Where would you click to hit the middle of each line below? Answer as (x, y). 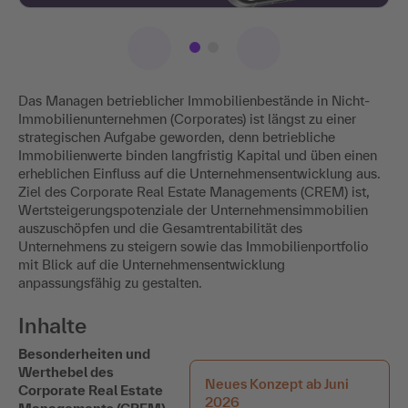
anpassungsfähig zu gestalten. (110, 283)
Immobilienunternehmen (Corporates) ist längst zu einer (187, 119)
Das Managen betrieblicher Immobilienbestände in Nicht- (194, 101)
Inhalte (52, 326)
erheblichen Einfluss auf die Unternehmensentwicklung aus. (199, 174)
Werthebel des (66, 372)
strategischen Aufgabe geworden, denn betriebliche (177, 138)
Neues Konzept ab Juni (277, 384)
